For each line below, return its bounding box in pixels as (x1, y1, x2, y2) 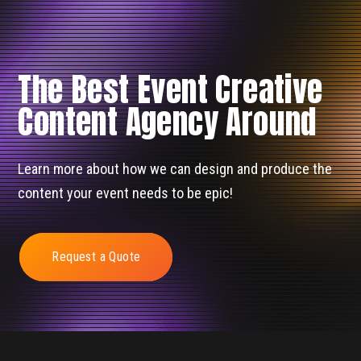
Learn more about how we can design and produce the (18, 160, 333, 178)
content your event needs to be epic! (18, 185, 234, 202)
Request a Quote (52, 249, 141, 265)
